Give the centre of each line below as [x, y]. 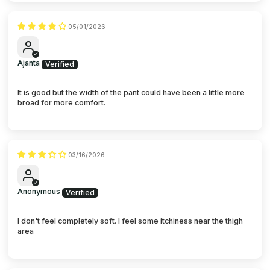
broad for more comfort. [62, 102]
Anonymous [39, 191]
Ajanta [29, 63]
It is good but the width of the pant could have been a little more [131, 92]
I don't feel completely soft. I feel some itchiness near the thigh [130, 221]
